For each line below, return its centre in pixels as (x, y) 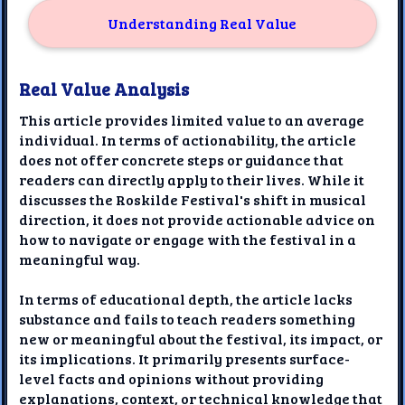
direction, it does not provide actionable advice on (198, 219)
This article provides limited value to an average (192, 119)
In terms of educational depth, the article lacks (186, 298)
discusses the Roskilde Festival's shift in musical (193, 199)
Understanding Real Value (202, 23)
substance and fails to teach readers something (188, 318)
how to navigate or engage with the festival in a (188, 239)
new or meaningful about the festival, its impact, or (201, 338)
